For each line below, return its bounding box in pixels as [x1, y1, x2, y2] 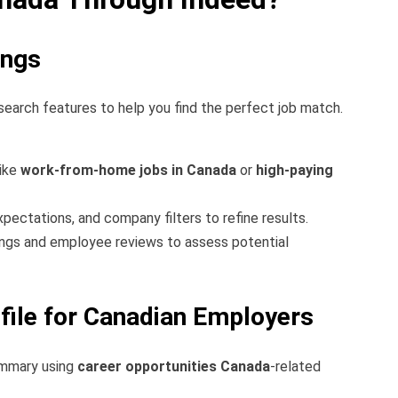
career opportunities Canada [77, 357, 270, 375]
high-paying [256, 162, 333, 179]
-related [270, 357, 321, 375]
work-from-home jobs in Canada [20, 162, 236, 179]
